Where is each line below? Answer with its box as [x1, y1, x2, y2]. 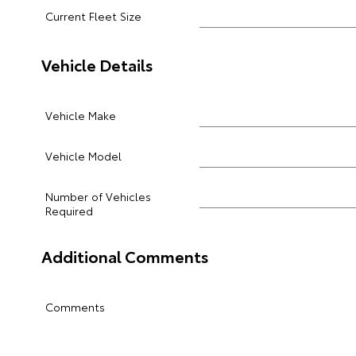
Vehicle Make [45, 107, 116, 123]
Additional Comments [41, 245, 209, 267]
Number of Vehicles [45, 188, 151, 204]
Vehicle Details [41, 53, 153, 75]
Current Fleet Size [45, 8, 141, 24]
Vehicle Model [45, 148, 122, 164]
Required [45, 203, 93, 219]
